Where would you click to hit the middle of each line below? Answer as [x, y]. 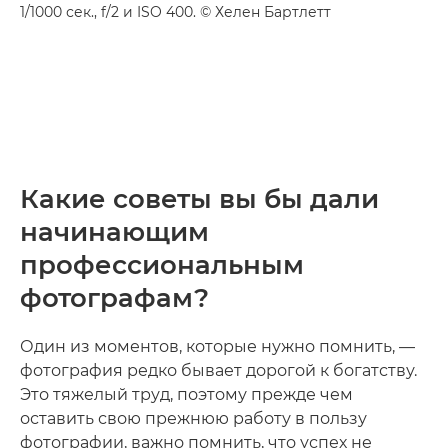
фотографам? [114, 297]
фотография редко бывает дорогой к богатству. [218, 370]
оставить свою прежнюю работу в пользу [193, 418]
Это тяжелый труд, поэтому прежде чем [186, 394]
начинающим [114, 231]
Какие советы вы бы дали [199, 198]
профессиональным [162, 264]
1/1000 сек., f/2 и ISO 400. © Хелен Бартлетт [175, 11]
